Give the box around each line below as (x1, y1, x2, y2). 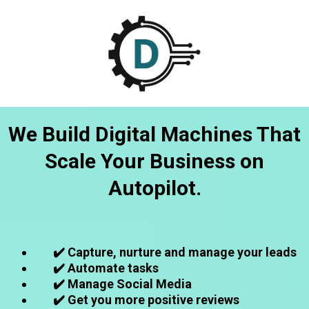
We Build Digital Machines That (8, 122, 301, 146)
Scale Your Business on (45, 149, 264, 173)
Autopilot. (108, 176, 201, 200)
